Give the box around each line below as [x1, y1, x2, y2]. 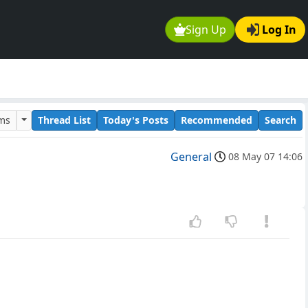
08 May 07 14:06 [228, 150, 302, 164]
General [170, 149, 212, 165]
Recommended [181, 113, 252, 126]
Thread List [38, 113, 91, 126]
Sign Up [186, 22, 227, 38]
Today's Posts [103, 113, 168, 126]
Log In [262, 22, 296, 38]
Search [265, 113, 296, 126]
